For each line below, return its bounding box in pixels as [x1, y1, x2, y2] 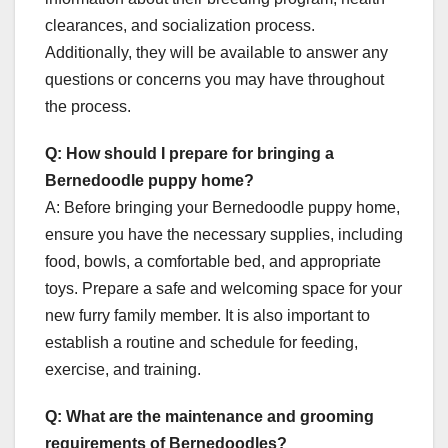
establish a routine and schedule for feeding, [45, 334, 358, 352]
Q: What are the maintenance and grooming [45, 408, 374, 426]
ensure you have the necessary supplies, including [45, 226, 403, 244]
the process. [45, 98, 131, 116]
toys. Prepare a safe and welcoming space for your [45, 280, 402, 298]
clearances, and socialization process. [45, 17, 315, 35]
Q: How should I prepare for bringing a [45, 145, 334, 163]
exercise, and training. [45, 361, 201, 379]
